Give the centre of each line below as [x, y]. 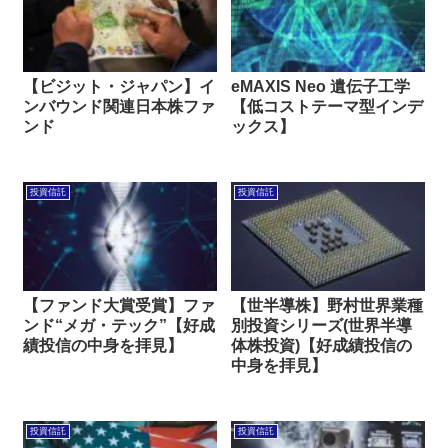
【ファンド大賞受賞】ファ [119, 306]
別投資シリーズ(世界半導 [322, 326]
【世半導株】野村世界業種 [327, 306]
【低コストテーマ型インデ [327, 107]
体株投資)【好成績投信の [322, 346]
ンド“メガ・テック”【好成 [119, 326]
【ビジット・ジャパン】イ [119, 87]
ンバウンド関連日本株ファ [119, 107]
